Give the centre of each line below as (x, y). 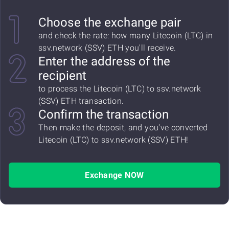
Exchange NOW (114, 175)
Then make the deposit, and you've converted (123, 128)
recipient (62, 76)
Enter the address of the (105, 61)
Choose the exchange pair (110, 22)
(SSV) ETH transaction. (81, 101)
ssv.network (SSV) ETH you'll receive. (107, 48)
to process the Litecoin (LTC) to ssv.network (120, 89)
